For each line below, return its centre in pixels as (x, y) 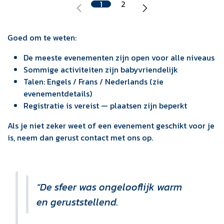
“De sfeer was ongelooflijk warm (109, 187)
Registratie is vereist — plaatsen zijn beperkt (105, 105)
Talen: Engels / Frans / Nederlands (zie (93, 81)
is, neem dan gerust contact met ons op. (80, 137)
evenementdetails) (58, 93)
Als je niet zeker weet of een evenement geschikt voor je (111, 125)
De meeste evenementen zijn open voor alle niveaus (119, 57)
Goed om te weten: (42, 37)
